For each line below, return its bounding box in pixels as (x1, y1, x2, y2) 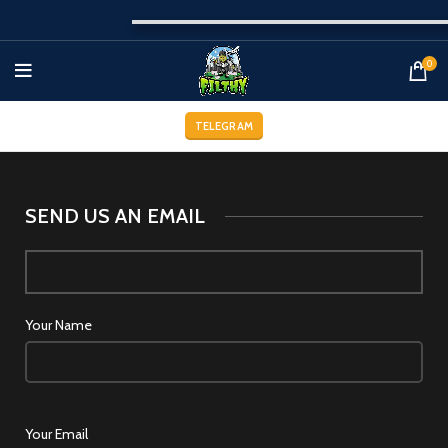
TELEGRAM (194, 119, 254, 133)
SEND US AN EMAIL (25, 204, 205, 228)
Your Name (25, 316, 92, 334)
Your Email (25, 425, 88, 443)
